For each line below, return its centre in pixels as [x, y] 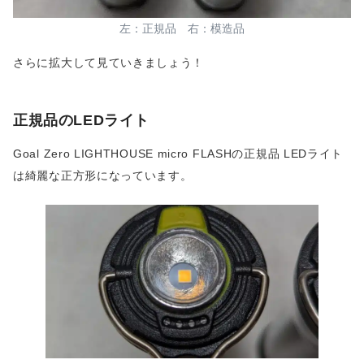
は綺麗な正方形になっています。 [103, 176]
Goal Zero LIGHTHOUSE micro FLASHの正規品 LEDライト [178, 154]
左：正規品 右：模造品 [182, 29]
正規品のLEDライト [81, 120]
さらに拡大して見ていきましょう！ [109, 63]
